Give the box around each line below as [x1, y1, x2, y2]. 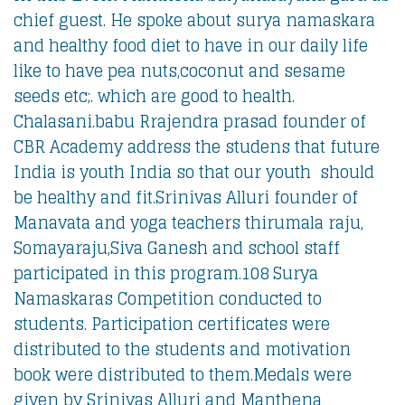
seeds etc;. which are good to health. [14, 81, 295, 110]
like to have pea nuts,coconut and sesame [14, 56, 345, 85]
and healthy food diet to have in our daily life [14, 31, 368, 60]
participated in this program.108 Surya [14, 259, 318, 287]
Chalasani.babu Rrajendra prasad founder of [14, 107, 366, 136]
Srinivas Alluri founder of [155, 183, 358, 212]
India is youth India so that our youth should [14, 157, 374, 186]
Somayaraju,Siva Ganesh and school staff [14, 233, 340, 262]
